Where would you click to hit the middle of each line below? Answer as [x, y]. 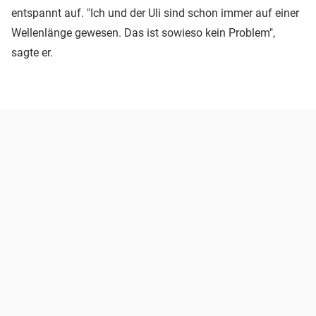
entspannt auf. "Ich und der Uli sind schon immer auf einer [155, 13]
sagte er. [32, 52]
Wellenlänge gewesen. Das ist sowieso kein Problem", [143, 32]
